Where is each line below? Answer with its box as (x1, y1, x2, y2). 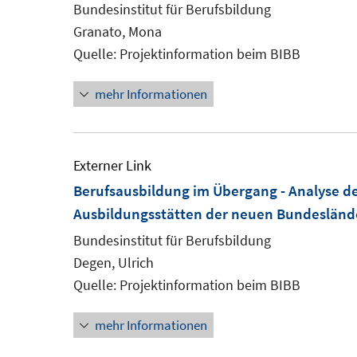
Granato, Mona (73, 22, 162, 41)
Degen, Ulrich (73, 253, 154, 272)
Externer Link (73, 156, 151, 175)
